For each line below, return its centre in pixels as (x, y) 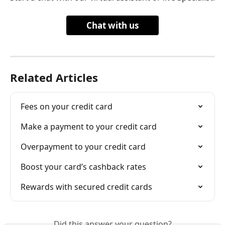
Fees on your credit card (67, 107)
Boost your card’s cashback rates (83, 167)
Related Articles (54, 78)
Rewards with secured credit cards (86, 187)
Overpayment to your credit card (83, 147)
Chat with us (113, 26)
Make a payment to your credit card (89, 127)
